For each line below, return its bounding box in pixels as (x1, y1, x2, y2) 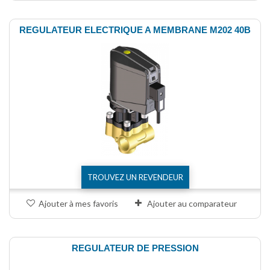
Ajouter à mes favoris (39, 198, 118, 209)
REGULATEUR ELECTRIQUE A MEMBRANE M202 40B (19, 25, 251, 36)
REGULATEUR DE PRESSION (71, 242, 199, 253)
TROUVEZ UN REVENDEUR (87, 172, 183, 182)
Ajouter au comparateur (147, 198, 237, 209)
